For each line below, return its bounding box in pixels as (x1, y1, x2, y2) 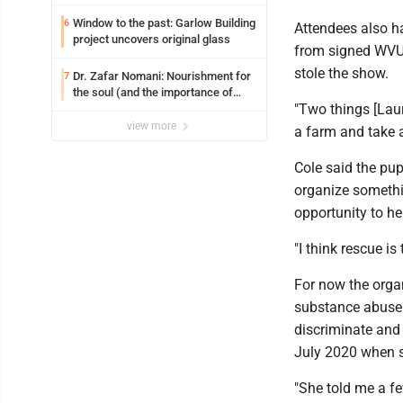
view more (127, 120, 179, 133)
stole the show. (294, 65, 389, 83)
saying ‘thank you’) (73, 102, 168, 116)
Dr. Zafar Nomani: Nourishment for (73, 69, 251, 84)
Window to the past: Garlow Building (73, 16, 255, 31)
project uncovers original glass (73, 32, 230, 47)
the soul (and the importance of (73, 85, 233, 100)
